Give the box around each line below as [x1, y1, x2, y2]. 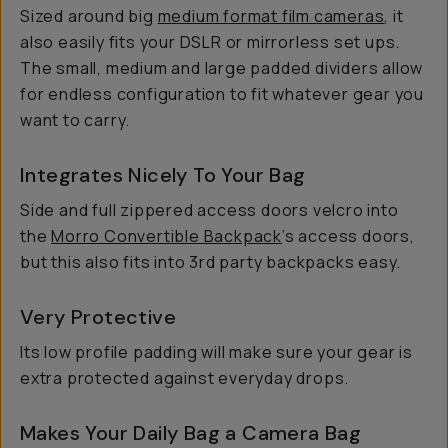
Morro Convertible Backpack [51, 225, 283, 248]
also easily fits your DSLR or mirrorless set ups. [20, 31, 401, 54]
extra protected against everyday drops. [20, 367, 350, 390]
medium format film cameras [157, 5, 385, 28]
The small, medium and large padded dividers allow [20, 57, 424, 80]
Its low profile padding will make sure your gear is [20, 341, 413, 364]
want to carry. [20, 109, 131, 132]
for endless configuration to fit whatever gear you [20, 83, 424, 106]
